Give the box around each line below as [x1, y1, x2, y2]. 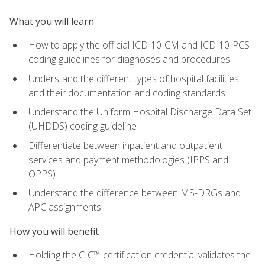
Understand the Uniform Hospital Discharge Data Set [28, 105, 251, 119]
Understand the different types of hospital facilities [28, 72, 239, 85]
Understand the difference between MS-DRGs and [28, 186, 241, 200]
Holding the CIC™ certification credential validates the [28, 248, 251, 261]
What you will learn [9, 14, 94, 28]
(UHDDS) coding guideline [28, 119, 137, 133]
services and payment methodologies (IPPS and [28, 153, 228, 166]
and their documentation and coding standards [28, 86, 225, 99]
